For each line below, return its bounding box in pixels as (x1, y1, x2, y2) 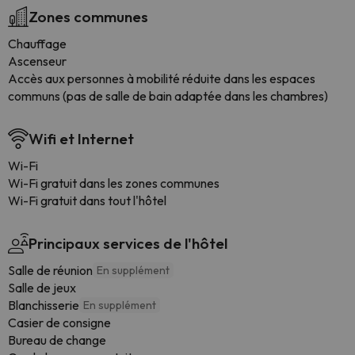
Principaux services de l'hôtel (29, 234, 227, 253)
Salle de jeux (8, 280, 76, 296)
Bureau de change (8, 332, 106, 348)
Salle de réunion (8, 262, 93, 278)
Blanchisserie (8, 297, 79, 313)
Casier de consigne (8, 315, 111, 330)
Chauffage (8, 36, 67, 52)
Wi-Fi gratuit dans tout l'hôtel (8, 193, 166, 208)
